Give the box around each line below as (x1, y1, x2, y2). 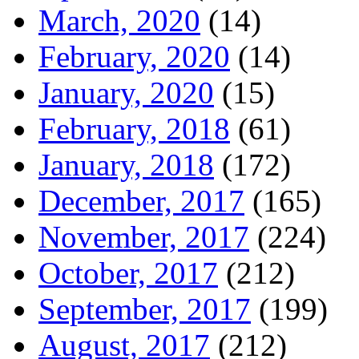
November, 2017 (38, 219, 249, 254)
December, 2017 (38, 183, 244, 218)
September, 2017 (38, 291, 251, 326)
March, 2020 (38, 2, 200, 38)
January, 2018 (38, 147, 214, 182)
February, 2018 (38, 111, 230, 146)
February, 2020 (38, 38, 230, 74)
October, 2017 (38, 255, 218, 290)
